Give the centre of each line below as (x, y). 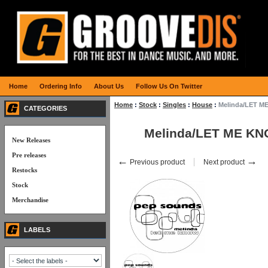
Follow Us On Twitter (169, 86)
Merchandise (30, 200)
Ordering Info (61, 86)
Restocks (25, 170)
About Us (109, 86)
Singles (174, 105)
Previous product (156, 162)
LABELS (37, 230)
